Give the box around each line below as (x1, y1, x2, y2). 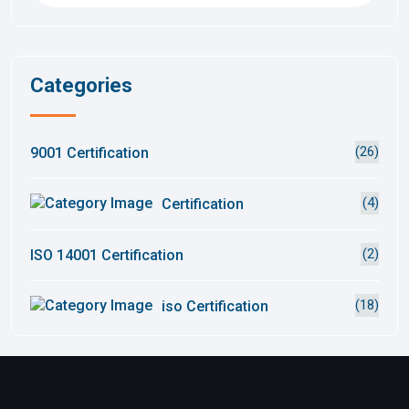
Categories (30, 73, 132, 97)
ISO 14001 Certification (30, 246, 184, 264)
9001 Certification (30, 143, 149, 162)
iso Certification (158, 297, 268, 315)
